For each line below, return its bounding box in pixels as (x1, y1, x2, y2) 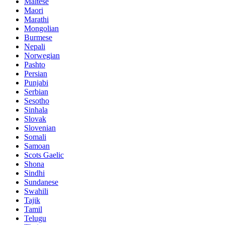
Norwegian (24, 51, 60, 60)
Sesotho (24, 96, 49, 105)
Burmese (24, 33, 52, 42)
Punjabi (24, 78, 48, 87)
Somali (24, 133, 46, 142)
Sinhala (24, 105, 48, 115)
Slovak (24, 115, 46, 124)
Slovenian (24, 124, 56, 133)
